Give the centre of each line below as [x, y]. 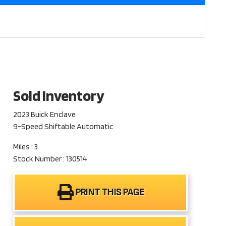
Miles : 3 [26, 147]
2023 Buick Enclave [45, 114]
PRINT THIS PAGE [110, 192]
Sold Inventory [59, 95]
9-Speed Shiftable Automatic [63, 126]
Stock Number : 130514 [50, 159]
